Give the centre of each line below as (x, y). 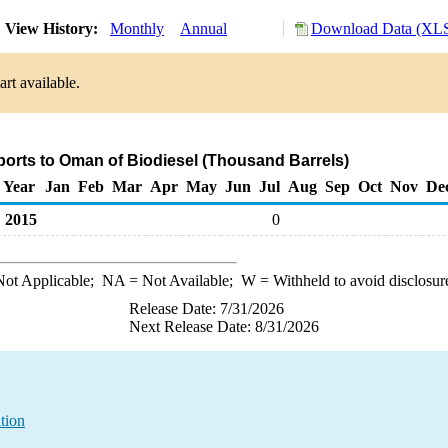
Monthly (137, 28)
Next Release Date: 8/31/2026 (224, 326)
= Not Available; (182, 280)
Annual (203, 28)
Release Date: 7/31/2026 (206, 308)
